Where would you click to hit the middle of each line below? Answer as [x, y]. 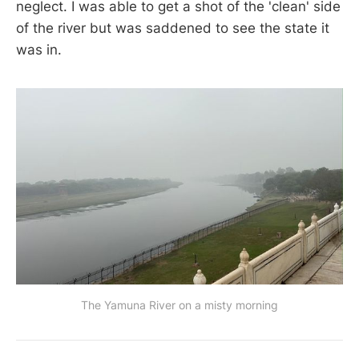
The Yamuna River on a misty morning [179, 305]
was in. [39, 50]
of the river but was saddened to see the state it [173, 28]
